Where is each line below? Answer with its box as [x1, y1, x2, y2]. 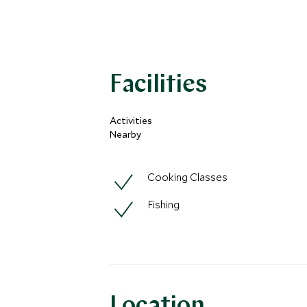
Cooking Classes [147, 170, 228, 184]
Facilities [110, 73, 207, 98]
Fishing [147, 197, 180, 211]
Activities [110, 114, 152, 127]
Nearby [110, 128, 141, 140]
